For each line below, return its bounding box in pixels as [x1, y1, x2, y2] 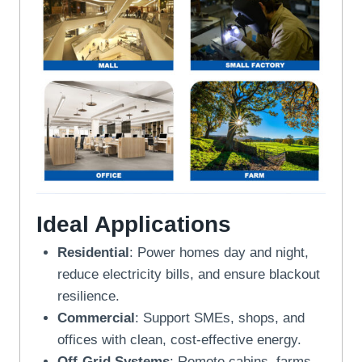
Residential [57, 244, 129, 260]
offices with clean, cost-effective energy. [57, 331, 301, 347]
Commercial [57, 309, 135, 326]
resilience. [57, 288, 120, 304]
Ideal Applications [36, 211, 231, 237]
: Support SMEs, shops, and [134, 309, 305, 326]
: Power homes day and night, [128, 244, 309, 260]
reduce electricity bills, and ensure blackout [57, 266, 320, 282]
